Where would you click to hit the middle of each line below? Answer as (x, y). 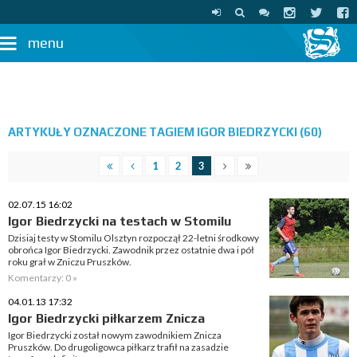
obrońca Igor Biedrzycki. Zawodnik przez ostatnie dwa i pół (131, 250)
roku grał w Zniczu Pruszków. (70, 262)
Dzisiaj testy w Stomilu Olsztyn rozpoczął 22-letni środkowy (133, 238)
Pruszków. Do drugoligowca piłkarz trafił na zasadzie (118, 347)
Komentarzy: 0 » (43, 278)
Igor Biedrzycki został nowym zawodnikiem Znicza (115, 335)
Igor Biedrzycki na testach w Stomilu (120, 221)
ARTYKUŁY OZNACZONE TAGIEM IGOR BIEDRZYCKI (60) (165, 132)
